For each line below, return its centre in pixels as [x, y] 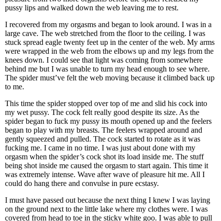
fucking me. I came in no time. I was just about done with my [100, 148]
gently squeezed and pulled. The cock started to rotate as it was [103, 139]
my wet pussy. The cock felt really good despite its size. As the [102, 112]
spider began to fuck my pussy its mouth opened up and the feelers [108, 121]
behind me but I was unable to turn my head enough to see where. [107, 69]
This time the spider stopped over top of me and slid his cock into [106, 103]
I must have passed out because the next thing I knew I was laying [108, 200]
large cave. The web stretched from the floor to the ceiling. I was [105, 33]
